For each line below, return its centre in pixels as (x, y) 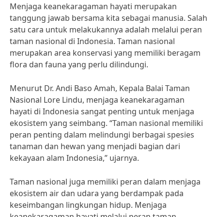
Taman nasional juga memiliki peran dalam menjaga (105, 182)
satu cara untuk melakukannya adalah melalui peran (106, 30)
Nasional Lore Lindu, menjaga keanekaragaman (97, 100)
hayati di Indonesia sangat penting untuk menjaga (102, 111)
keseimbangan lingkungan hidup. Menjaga (88, 205)
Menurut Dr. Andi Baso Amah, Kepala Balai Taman (100, 88)
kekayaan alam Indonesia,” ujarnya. (74, 158)
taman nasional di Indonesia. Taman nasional (92, 41)
